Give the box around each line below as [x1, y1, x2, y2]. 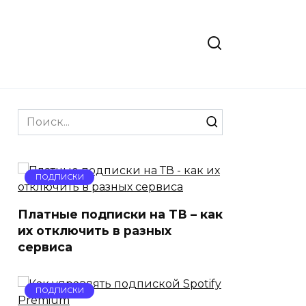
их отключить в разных [18, 223, 171, 238]
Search [17, 110, 55, 123]
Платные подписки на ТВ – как [18, 207, 223, 221]
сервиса [18, 240, 72, 254]
